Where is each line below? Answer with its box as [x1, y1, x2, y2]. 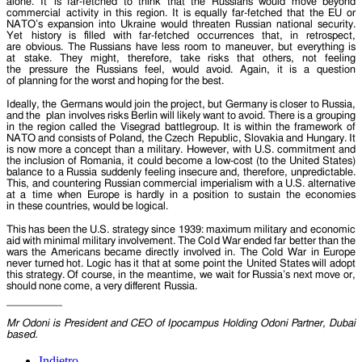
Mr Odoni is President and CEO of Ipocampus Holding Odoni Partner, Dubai [6, 318, 356, 329]
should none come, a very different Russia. [6, 280, 197, 292]
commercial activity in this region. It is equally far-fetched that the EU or [6, 7, 356, 19]
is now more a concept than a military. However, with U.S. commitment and [6, 144, 356, 155]
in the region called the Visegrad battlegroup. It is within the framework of [6, 121, 356, 133]
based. [6, 329, 38, 340]
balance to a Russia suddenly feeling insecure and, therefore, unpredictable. [6, 166, 356, 178]
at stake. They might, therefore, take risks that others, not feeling [6, 53, 356, 64]
